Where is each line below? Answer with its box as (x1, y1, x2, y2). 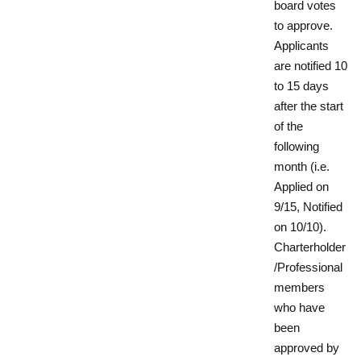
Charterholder (274, 241, 346, 254)
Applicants (274, 39, 329, 52)
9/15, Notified (274, 201, 342, 214)
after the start (274, 100, 343, 113)
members (274, 281, 325, 294)
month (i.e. (274, 160, 330, 173)
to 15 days (274, 80, 329, 93)
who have (274, 301, 325, 314)
